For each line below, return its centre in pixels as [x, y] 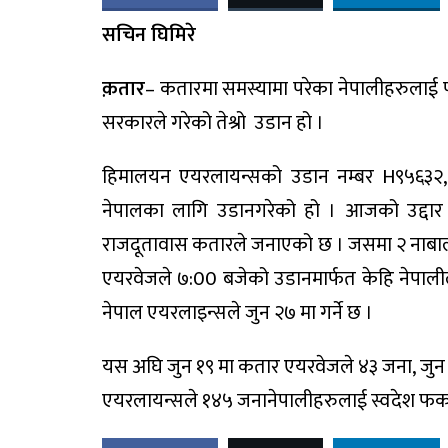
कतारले [220, 245]
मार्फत [334, 279]
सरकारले [134, 123]
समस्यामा [255, 89]
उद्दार [425, 211]
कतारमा [188, 89]
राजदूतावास [145, 245]
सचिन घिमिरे [149, 35]
